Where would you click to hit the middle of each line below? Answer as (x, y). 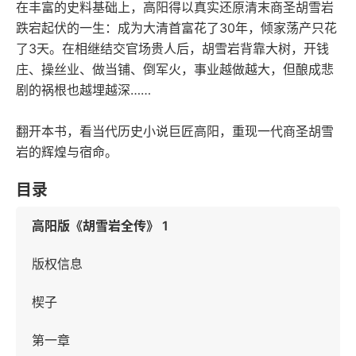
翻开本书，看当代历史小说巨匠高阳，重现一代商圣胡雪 (175, 131)
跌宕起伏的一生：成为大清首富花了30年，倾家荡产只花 (176, 28)
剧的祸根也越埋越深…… (83, 90)
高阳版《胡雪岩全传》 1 (100, 226)
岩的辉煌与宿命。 (67, 152)
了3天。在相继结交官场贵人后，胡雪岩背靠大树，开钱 (172, 48)
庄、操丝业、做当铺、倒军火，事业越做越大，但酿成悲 (175, 69)
